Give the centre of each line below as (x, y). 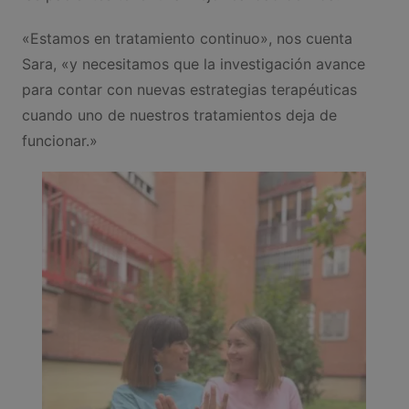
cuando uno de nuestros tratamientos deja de (179, 115)
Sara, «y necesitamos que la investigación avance (193, 64)
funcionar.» (59, 141)
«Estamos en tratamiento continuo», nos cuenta (187, 39)
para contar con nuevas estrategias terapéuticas (189, 90)
